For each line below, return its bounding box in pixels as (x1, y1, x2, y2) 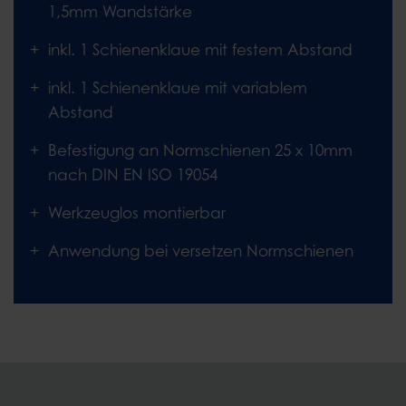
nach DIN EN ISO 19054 (48, 166, 217, 185)
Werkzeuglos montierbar (48, 204, 226, 223)
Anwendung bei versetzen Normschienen (48, 242, 353, 261)
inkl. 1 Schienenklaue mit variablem (48, 79, 307, 98)
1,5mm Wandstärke (48, 3, 192, 22)
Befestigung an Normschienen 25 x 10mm (48, 141, 353, 160)
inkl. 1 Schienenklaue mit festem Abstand (48, 41, 353, 60)
